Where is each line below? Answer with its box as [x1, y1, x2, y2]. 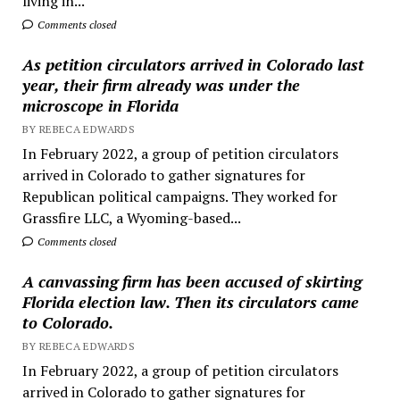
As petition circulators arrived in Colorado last [21, 53, 364, 75]
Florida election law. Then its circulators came [21, 290, 359, 312]
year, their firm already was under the [21, 73, 300, 96]
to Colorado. [21, 311, 113, 333]
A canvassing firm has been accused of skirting [21, 270, 362, 292]
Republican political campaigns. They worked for [21, 186, 337, 206]
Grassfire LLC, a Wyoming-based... [21, 207, 241, 228]
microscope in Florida [21, 94, 179, 116]
